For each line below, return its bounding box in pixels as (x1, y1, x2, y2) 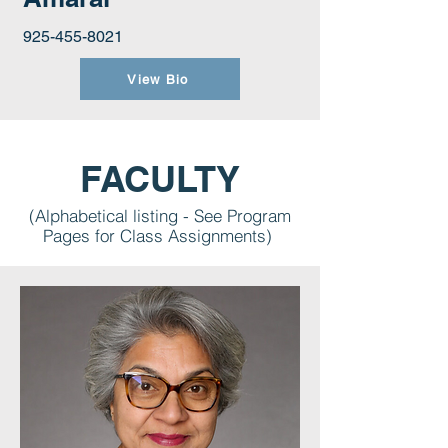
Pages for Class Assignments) (43, 225, 277, 246)
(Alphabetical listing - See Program (29, 205, 291, 226)
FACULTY (80, 157, 240, 200)
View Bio (127, 71, 189, 87)
